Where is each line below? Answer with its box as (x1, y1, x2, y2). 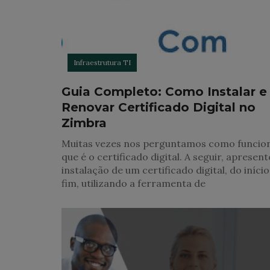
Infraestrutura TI (74, 57, 131, 67)
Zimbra (61, 115, 107, 130)
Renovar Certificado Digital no (61, 99, 256, 115)
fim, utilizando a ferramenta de (61, 177, 206, 189)
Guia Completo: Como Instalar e (61, 84, 267, 99)
